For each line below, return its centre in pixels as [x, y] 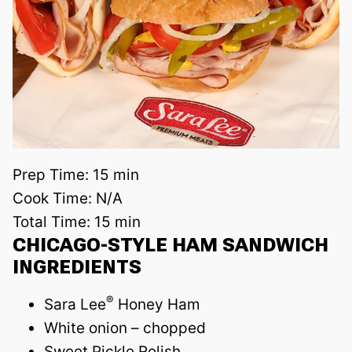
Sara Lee [75, 304]
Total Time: [53, 222]
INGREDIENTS [77, 267]
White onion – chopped [125, 328]
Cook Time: [54, 198]
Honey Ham [157, 304]
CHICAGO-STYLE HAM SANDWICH [170, 245]
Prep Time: [53, 174]
